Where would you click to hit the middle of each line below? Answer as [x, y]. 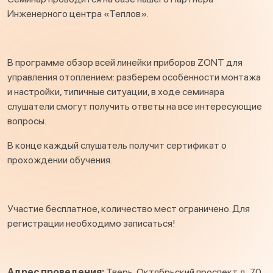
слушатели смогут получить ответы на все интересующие [135, 107]
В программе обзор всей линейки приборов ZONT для [125, 63]
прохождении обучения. [60, 160]
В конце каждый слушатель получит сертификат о [117, 146]
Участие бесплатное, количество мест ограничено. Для [129, 209]
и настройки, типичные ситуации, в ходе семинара [116, 92]
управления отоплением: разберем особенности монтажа [134, 77]
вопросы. [27, 121]
